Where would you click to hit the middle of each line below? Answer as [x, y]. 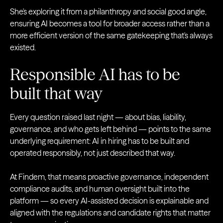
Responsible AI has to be [95, 74]
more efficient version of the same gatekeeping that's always [111, 35]
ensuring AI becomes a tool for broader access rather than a [110, 23]
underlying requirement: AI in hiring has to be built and [100, 141]
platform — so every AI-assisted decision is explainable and [109, 201]
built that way [56, 93]
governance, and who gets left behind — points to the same [111, 129]
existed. [23, 47]
